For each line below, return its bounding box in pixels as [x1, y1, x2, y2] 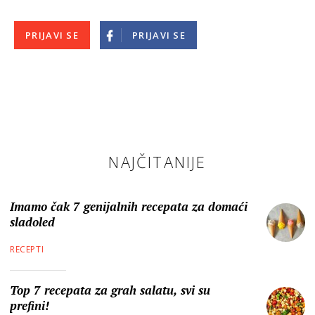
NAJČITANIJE [108, 151, 207, 173]
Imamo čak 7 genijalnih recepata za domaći [10, 198, 247, 215]
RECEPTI [10, 243, 44, 256]
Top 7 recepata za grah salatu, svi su [10, 282, 210, 299]
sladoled [10, 214, 55, 231]
